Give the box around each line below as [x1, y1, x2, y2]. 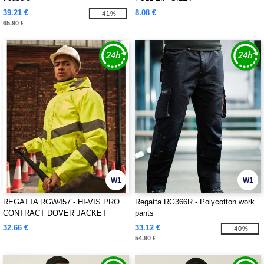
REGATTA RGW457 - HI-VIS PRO [3, 197, 120, 206]
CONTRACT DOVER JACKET [3, 209, 107, 217]
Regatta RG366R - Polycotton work [135, 197, 255, 206]
